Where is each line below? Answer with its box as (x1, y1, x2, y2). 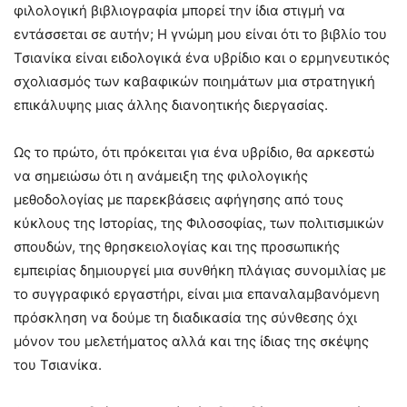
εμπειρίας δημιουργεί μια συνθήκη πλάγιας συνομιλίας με (14, 262, 386, 280)
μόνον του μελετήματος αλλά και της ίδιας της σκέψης (14, 333, 369, 351)
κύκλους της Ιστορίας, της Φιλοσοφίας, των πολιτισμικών (14, 214, 384, 233)
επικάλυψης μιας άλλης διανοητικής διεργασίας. (14, 96, 328, 114)
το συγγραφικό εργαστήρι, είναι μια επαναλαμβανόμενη (14, 285, 380, 303)
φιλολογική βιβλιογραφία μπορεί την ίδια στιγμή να (14, 2, 345, 20)
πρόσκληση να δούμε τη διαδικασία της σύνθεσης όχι (14, 309, 357, 327)
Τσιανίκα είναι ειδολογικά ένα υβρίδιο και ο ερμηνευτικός (14, 49, 390, 67)
